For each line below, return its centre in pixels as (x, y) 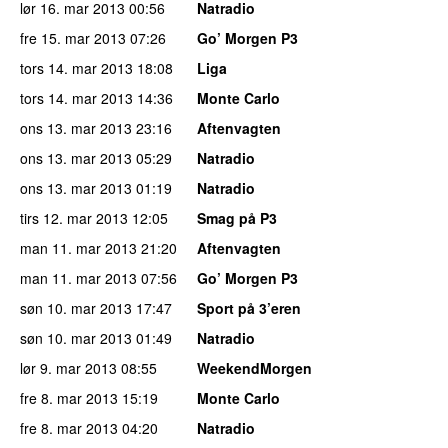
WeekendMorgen (254, 367)
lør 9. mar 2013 (68, 367)
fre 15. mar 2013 (73, 37)
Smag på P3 (237, 217)
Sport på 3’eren (249, 307)
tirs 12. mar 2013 (74, 217)
